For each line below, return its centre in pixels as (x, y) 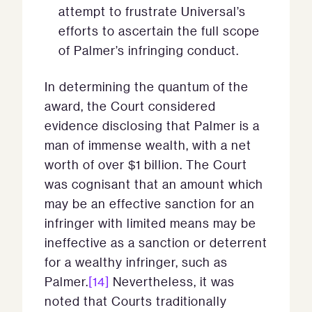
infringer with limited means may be (150, 223)
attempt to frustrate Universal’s (152, 11)
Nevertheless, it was (172, 282)
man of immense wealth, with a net (148, 145)
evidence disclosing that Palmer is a (152, 126)
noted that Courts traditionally (136, 301)
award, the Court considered (130, 106)
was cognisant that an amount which (154, 184)
